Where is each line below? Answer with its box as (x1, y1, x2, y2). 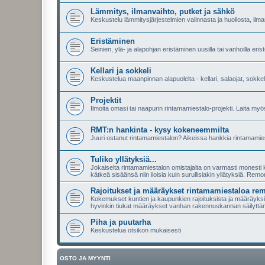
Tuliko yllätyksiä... (91, 155, 157, 164)
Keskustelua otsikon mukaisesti (91, 227, 181, 234)
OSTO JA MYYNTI (60, 255, 111, 261)
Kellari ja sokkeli (91, 66, 151, 75)
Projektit (91, 96, 121, 105)
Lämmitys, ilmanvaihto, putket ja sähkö (91, 7, 235, 16)
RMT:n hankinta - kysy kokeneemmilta (91, 125, 229, 134)
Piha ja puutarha (91, 218, 151, 227)
